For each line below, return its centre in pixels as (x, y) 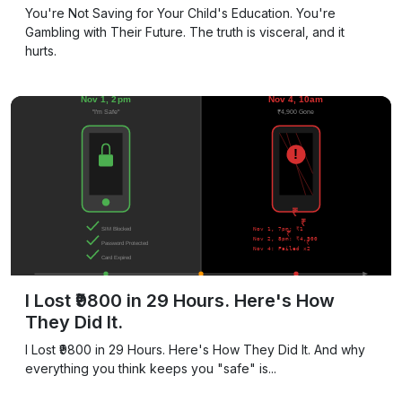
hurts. (41, 50)
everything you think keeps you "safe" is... (151, 368)
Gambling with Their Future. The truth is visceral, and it (185, 31)
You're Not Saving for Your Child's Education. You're (180, 13)
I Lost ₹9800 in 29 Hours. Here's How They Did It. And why (195, 349)
